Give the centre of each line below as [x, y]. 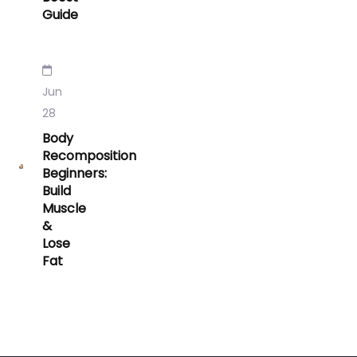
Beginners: [75, 174]
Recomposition [90, 156]
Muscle [65, 209]
